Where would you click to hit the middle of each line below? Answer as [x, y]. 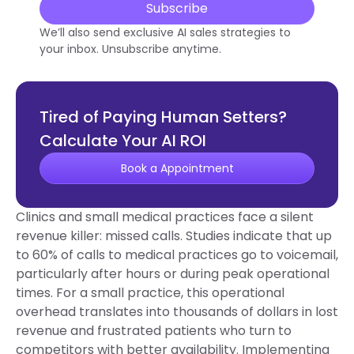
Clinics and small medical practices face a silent [165, 217]
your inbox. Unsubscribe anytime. [130, 49]
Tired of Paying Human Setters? [163, 117]
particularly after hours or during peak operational [173, 274]
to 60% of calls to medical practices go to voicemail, [177, 255]
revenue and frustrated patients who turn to [154, 331]
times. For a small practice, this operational [150, 293]
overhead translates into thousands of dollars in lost [177, 312]
